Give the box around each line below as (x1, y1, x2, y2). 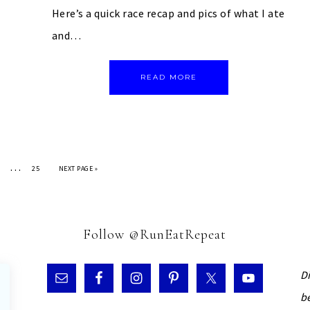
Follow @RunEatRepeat (83, 226, 227, 244)
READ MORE (140, 73, 198, 82)
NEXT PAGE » (58, 164, 98, 174)
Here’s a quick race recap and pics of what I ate (51, 6, 285, 21)
